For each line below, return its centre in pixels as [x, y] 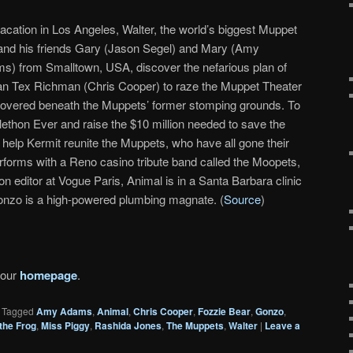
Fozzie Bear [224, 311]
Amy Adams [64, 311]
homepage [48, 275]
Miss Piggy [65, 325]
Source [242, 199]
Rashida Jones [128, 325]
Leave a [282, 325]
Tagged [18, 310]
